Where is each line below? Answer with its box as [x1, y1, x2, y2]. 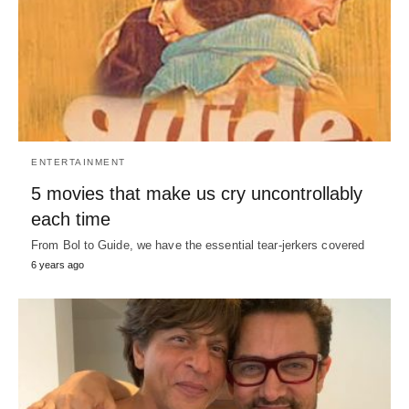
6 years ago [31, 258, 84, 270]
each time [31, 208, 110, 229]
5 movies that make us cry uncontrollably [31, 183, 362, 204]
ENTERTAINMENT [31, 156, 126, 167]
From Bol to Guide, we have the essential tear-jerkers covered [31, 237, 365, 252]
